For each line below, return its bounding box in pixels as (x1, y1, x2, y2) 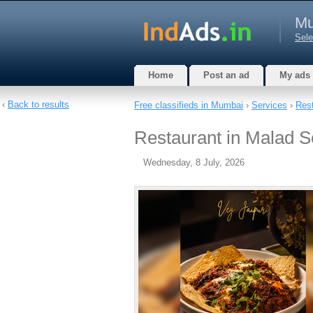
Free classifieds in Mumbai (134, 100, 243, 110)
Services (252, 100, 287, 110)
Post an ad (203, 70, 249, 80)
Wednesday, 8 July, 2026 (143, 157, 245, 168)
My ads (279, 70, 310, 80)
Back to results (8, 99, 69, 110)
